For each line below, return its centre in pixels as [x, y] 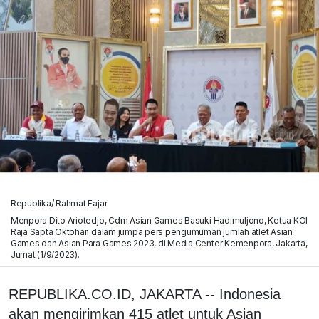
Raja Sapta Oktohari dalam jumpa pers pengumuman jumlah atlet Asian [151, 231]
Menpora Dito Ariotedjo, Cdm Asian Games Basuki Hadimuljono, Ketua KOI [159, 220]
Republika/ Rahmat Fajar [59, 203]
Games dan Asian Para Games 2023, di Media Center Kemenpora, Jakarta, [159, 243]
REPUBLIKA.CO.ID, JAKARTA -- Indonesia [145, 294]
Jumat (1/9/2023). [45, 254]
